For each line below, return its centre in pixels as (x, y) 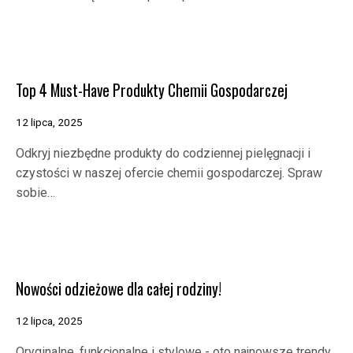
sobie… (35, 193)
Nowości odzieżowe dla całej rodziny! (119, 288)
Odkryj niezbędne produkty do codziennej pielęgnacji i (163, 154)
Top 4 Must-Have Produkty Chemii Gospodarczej (152, 91)
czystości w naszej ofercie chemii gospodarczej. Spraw (169, 173)
